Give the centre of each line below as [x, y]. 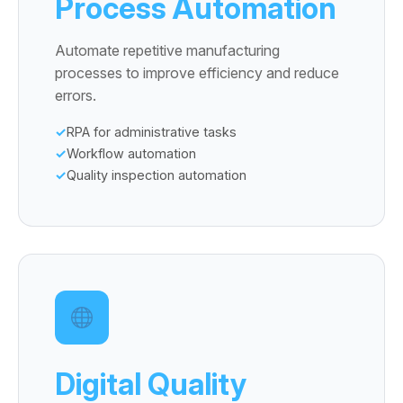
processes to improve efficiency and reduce [197, 73]
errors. [76, 95]
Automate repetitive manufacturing [167, 50]
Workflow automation [131, 153]
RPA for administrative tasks [152, 132]
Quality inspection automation [157, 175]
